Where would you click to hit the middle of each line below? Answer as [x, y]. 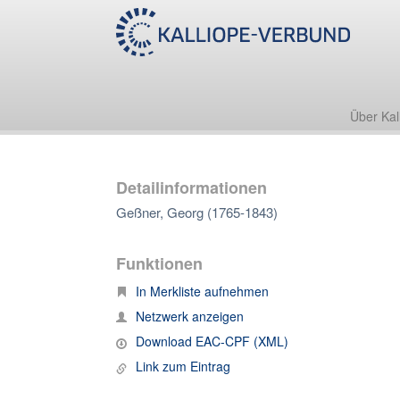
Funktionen [159, 263]
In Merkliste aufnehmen [202, 291]
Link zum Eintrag [183, 366]
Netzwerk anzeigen [190, 316]
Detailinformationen [192, 187]
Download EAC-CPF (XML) [212, 341]
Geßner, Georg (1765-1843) [197, 212]
